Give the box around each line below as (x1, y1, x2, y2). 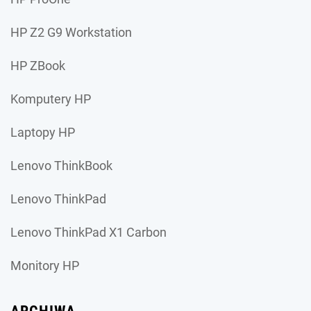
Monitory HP (10, 258, 79, 274)
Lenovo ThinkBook (10, 158, 112, 174)
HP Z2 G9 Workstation (10, 25, 132, 40)
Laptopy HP (10, 125, 75, 140)
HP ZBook (10, 58, 65, 74)
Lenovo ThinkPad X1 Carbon (10, 225, 167, 240)
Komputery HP (10, 92, 91, 107)
